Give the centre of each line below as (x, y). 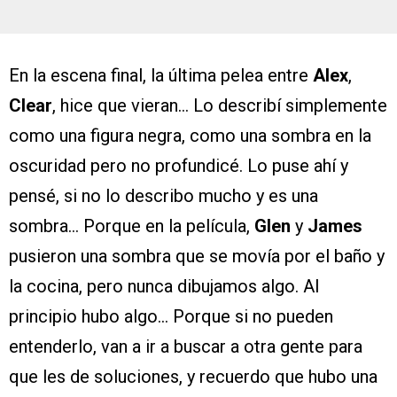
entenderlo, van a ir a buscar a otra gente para (186, 346)
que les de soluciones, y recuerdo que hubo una (193, 376)
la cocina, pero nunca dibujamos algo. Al (164, 286)
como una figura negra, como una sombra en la (190, 135)
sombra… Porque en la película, (132, 226)
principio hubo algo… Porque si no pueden (171, 316)
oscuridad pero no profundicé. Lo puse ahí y (179, 165)
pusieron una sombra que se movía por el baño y (197, 256)
